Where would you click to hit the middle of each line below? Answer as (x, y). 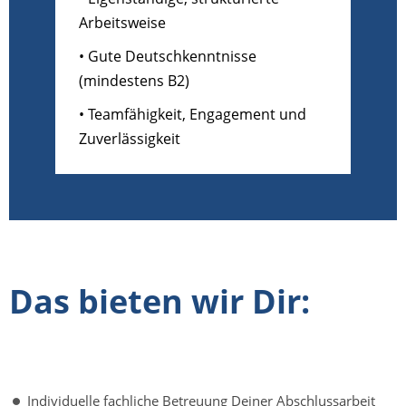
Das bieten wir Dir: (159, 302)
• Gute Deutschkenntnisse (168, 57)
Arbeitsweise (122, 23)
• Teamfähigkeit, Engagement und (193, 115)
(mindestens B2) (134, 81)
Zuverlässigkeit (130, 139)
